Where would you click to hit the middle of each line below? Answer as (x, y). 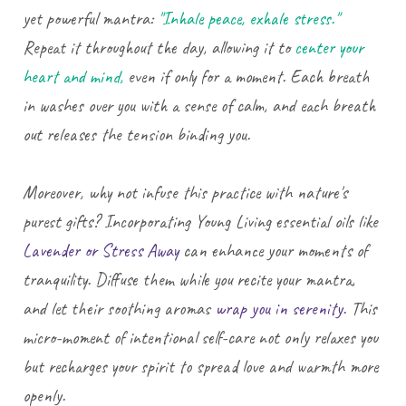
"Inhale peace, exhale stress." (248, 18)
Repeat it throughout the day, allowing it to (159, 47)
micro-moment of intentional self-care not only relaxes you (200, 337)
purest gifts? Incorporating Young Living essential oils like (200, 221)
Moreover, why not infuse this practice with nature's (185, 192)
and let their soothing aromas (119, 308)
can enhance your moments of (273, 250)
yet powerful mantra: (90, 18)
